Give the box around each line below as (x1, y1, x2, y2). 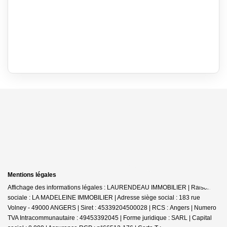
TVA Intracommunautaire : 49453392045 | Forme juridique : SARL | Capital (8, 214, 212, 221)
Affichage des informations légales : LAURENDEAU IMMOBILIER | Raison (8, 183, 211, 191)
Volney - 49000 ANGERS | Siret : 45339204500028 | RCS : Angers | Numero (8, 204, 216, 211)
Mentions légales (8, 171, 56, 178)
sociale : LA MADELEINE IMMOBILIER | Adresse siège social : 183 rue (8, 194, 200, 201)
